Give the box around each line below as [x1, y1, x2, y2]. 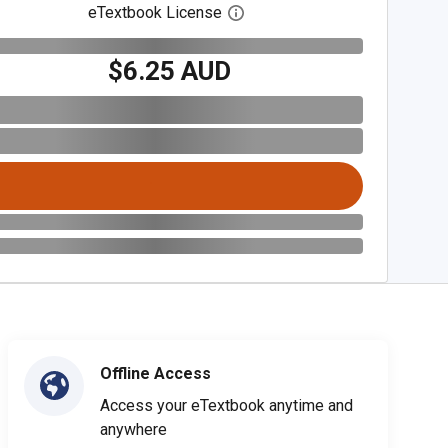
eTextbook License [88, 3, 223, 22]
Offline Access [100, 363, 211, 383]
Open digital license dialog [243, 3, 430, 23]
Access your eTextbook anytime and [100, 395, 353, 415]
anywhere [100, 419, 167, 439]
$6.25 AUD [107, 55, 231, 86]
